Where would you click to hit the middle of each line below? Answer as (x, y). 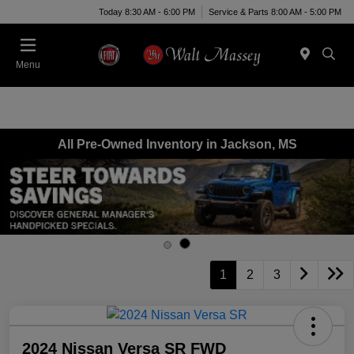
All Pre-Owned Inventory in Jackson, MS (177, 144)
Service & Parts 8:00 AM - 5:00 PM (275, 11)
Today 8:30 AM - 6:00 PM (147, 11)
